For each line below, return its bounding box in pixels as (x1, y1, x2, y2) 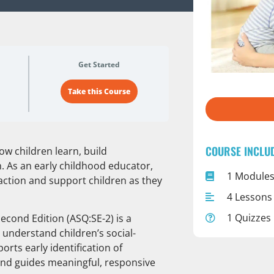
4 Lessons (226, 190, 272, 204)
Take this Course (67, 86, 130, 97)
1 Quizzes (226, 210, 271, 224)
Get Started (78, 59, 120, 70)
